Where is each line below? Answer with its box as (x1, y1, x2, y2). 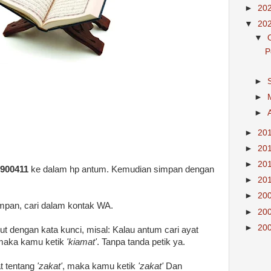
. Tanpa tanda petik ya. (97, 237, 188, 247)
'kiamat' (67, 237, 97, 247)
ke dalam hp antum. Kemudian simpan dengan (28, 165, 214, 175)
